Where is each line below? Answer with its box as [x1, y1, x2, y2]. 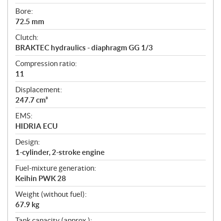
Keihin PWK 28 [15, 174, 66, 183]
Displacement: [15, 85, 62, 94]
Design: [15, 137, 40, 146]
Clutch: [15, 33, 38, 41]
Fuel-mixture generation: [15, 163, 96, 172]
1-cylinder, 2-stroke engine [15, 147, 105, 156]
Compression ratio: [15, 59, 77, 68]
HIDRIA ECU [15, 121, 58, 130]
